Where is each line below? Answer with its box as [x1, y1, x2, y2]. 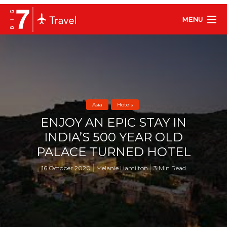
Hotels [117, 101, 133, 108]
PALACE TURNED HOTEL [36, 144, 191, 159]
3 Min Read [153, 164, 186, 172]
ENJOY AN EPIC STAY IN [41, 115, 186, 130]
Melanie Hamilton [96, 164, 148, 172]
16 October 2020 [41, 164, 91, 172]
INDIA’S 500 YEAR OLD [44, 129, 183, 144]
